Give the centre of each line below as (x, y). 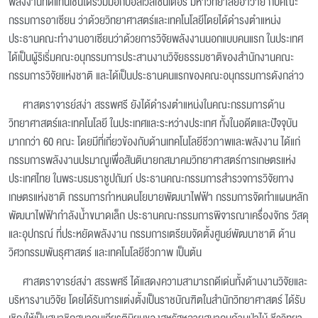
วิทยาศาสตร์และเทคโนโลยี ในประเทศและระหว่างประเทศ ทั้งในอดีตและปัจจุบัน (153, 124)
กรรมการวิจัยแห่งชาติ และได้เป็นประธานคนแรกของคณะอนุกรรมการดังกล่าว (156, 76)
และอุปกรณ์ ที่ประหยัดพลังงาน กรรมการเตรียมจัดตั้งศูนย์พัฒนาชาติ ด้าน (152, 234)
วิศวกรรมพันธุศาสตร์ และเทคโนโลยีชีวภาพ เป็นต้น (105, 253)
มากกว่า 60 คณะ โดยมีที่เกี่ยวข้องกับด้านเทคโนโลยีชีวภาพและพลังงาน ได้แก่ (154, 142)
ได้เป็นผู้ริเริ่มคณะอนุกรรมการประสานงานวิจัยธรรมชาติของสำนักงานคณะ (151, 57)
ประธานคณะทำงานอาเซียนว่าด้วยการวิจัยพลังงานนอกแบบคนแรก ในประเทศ (156, 39)
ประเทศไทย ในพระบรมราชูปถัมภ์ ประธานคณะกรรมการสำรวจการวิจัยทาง (151, 179)
